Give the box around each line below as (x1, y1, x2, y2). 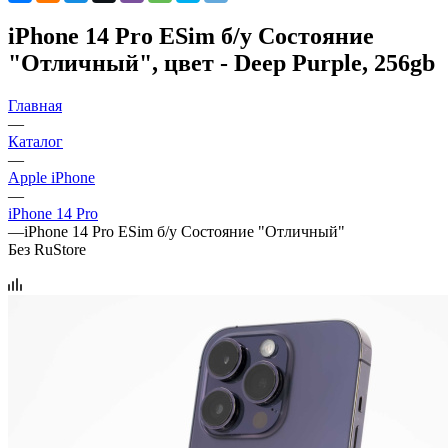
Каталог (8, 132, 63, 150)
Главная (8, 96, 62, 114)
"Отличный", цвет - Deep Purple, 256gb (8, 49, 435, 76)
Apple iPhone (8, 168, 95, 186)
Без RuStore (8, 240, 86, 258)
